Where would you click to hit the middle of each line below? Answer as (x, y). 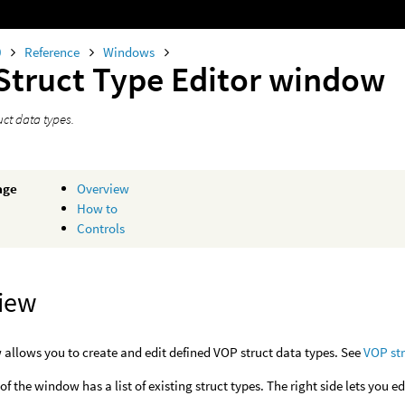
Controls (101, 228)
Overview (104, 188)
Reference (54, 52)
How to (98, 208)
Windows (131, 52)
